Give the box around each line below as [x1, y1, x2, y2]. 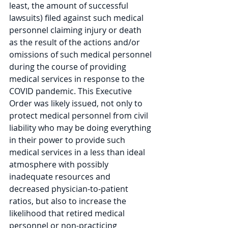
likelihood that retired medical [9, 208, 127, 219]
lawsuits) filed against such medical [9, 12, 146, 23]
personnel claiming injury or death [9, 24, 144, 36]
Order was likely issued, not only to [9, 98, 145, 109]
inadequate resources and [9, 171, 112, 182]
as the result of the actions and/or [9, 37, 142, 48]
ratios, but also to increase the [9, 195, 128, 207]
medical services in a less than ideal [9, 147, 147, 158]
